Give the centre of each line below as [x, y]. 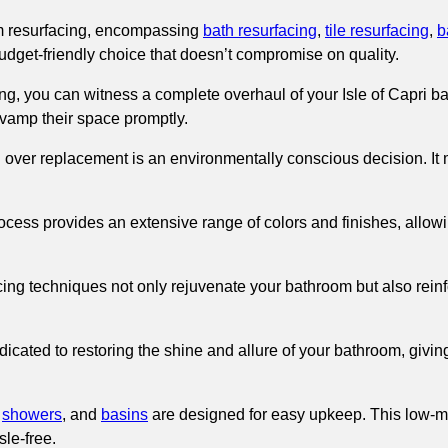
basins [124, 415]
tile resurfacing [377, 31]
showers [32, 415]
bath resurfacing [260, 31]
